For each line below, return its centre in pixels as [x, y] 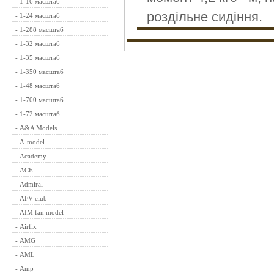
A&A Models [38, 128]
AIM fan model [42, 212]
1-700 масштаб [42, 100]
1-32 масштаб [40, 43]
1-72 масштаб [40, 114]
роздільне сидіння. [205, 17]
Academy [33, 156]
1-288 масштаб [42, 29]
